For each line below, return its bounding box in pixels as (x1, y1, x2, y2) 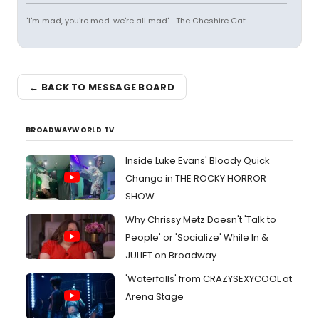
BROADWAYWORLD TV (26, 125, 115, 135)
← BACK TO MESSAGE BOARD (29, 80, 174, 94)
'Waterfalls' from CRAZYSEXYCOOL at (125, 272, 292, 286)
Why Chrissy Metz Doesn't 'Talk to (125, 213, 276, 226)
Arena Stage (125, 290, 184, 303)
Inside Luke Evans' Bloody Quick (125, 154, 270, 167)
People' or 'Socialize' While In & (125, 231, 268, 244)
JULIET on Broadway (125, 249, 216, 262)
